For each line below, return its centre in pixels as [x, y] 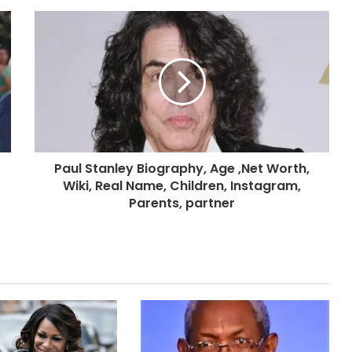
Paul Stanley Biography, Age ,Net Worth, [182, 168]
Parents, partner [182, 203]
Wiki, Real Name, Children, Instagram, [182, 185]
